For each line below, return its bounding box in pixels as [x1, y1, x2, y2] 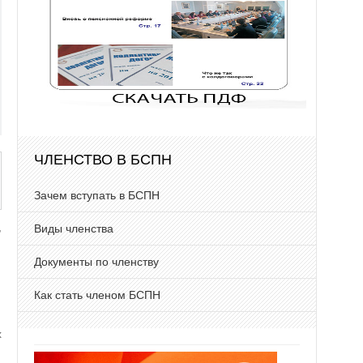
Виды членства [33, 222, 113, 235]
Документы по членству [33, 255, 159, 268]
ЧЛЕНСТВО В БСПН [33, 152, 172, 168]
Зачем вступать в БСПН [33, 189, 160, 202]
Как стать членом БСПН [33, 288, 160, 301]
